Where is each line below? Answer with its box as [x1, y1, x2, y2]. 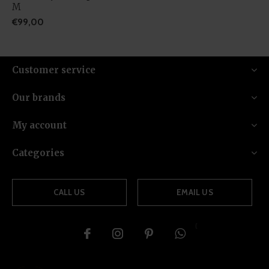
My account [12, 119, 67, 131]
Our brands [12, 91, 65, 103]
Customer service [12, 64, 95, 76]
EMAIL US [177, 187, 213, 197]
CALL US [53, 187, 85, 197]
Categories [12, 147, 64, 159]
